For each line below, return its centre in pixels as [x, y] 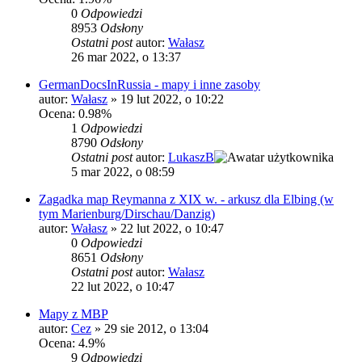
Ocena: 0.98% [75, 114]
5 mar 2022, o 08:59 [123, 172]
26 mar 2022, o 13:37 [126, 57]
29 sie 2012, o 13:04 [156, 329]
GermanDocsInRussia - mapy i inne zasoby [149, 85]
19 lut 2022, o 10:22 [172, 99]
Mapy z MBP [74, 314]
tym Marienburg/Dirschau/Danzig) [127, 214]
